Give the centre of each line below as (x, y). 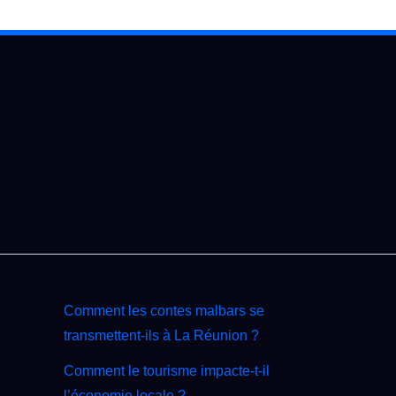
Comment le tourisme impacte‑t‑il (167, 371)
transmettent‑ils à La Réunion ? (161, 336)
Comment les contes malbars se (164, 311)
